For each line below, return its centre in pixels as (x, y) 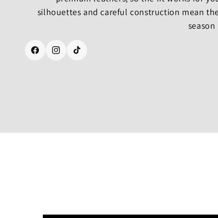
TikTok (86, 55)
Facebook (49, 55)
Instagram (71, 55)
